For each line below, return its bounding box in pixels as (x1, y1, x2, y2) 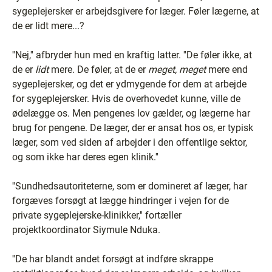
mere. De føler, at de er (49, 63, 148, 75)
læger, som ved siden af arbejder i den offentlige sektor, (12, 136, 247, 148)
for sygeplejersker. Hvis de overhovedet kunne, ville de (12, 92, 240, 104)
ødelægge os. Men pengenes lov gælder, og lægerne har (12, 107, 250, 119)
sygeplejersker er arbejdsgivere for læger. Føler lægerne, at (12, 5, 259, 17)
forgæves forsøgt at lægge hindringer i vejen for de (12, 194, 229, 206)
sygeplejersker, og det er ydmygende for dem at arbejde (12, 78, 246, 90)
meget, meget (148, 63, 206, 75)
